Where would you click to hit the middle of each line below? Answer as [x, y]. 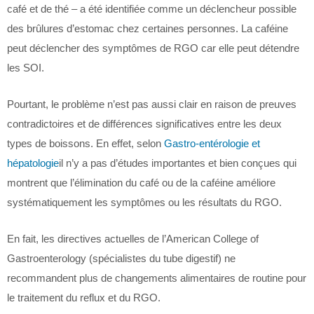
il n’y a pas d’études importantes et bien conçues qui [178, 163]
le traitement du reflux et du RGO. [84, 298]
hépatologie [33, 163]
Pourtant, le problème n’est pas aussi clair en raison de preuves [152, 104]
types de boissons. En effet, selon [86, 143]
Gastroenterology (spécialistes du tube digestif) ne [121, 258]
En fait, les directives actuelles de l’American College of [133, 239]
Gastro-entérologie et [212, 143]
